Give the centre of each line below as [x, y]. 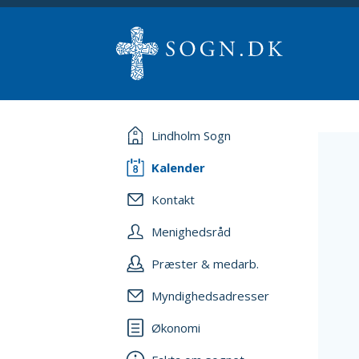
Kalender [178, 167]
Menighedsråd [191, 232]
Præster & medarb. [205, 264]
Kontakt [173, 200]
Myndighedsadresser [210, 296]
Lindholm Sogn [191, 135]
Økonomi [176, 328]
